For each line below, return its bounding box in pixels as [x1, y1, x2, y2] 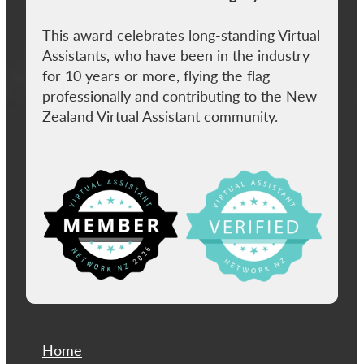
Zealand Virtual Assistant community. [42, 106, 278, 127]
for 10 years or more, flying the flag [42, 66, 270, 86]
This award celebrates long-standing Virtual [42, 25, 320, 45]
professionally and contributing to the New [42, 86, 317, 106]
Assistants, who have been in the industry [42, 45, 310, 66]
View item [41, 167, 102, 184]
